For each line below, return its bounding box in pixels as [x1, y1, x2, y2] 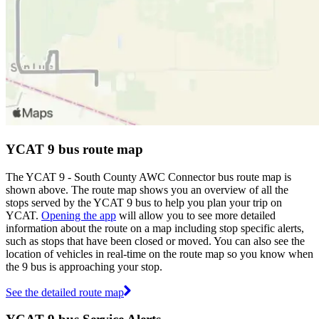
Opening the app [41, 209, 116, 221]
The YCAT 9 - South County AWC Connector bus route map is [6, 170, 291, 183]
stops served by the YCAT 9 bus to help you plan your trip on [6, 196, 282, 209]
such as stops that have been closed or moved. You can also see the [6, 234, 305, 247]
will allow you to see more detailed [116, 209, 276, 221]
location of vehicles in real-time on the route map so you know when [6, 247, 313, 260]
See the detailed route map [6, 286, 124, 298]
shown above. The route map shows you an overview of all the [6, 183, 288, 196]
